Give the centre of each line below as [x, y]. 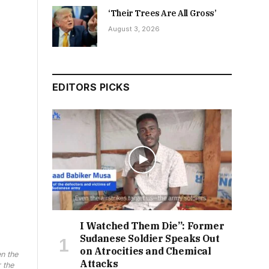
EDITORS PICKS [91, 87]
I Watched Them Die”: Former [152, 226]
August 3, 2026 [134, 29]
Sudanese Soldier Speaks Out [150, 239]
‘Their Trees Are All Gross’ [162, 13]
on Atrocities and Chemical [146, 251]
